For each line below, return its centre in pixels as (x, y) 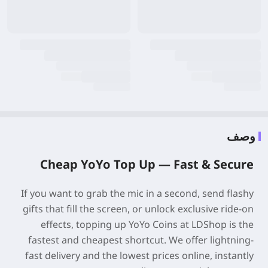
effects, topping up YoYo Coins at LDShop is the (147, 224)
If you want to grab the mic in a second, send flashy (137, 193)
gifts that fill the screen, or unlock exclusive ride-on (138, 209)
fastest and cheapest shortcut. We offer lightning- (141, 240)
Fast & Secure (214, 164)
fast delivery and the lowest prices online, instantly (139, 255)
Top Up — (142, 164)
